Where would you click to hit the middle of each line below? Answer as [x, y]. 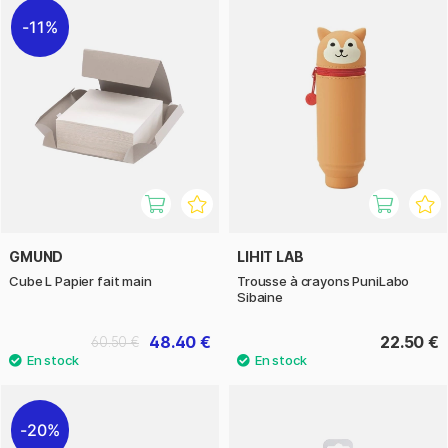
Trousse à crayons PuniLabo [323, 281]
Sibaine [260, 297]
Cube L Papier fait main [80, 281]
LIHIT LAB [270, 257]
